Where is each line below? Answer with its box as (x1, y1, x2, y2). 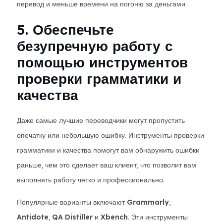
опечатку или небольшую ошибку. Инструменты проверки (17, 131, 204, 140)
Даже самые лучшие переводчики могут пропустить (17, 116, 185, 125)
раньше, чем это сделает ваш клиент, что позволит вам (17, 161, 196, 169)
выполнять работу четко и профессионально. (17, 175, 165, 184)
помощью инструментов (17, 54, 188, 71)
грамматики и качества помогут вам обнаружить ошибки (17, 146, 200, 155)
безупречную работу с (17, 37, 173, 55)
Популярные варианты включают (17, 198, 127, 207)
